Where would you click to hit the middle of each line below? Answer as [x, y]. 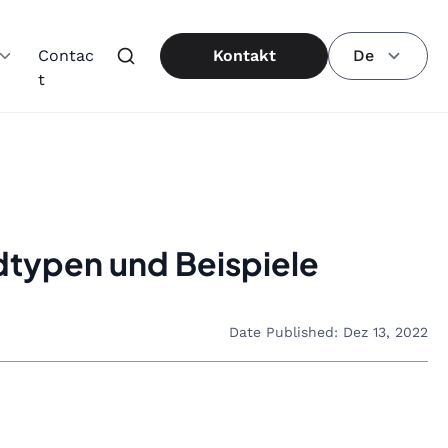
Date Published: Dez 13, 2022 [328, 332]
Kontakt [244, 55]
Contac [66, 55]
